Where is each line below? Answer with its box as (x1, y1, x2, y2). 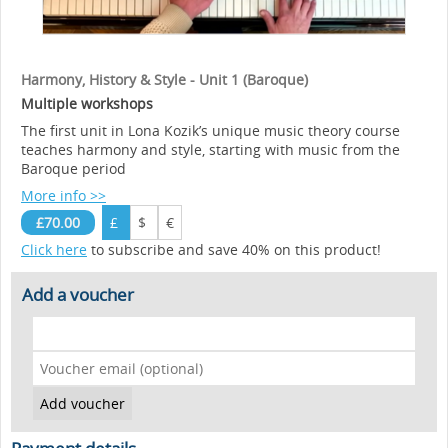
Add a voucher (22, 283, 134, 306)
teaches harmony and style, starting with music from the (21, 140, 400, 159)
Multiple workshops (21, 94, 153, 113)
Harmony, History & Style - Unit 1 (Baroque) (21, 70, 308, 89)
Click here (21, 240, 87, 259)
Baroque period (21, 159, 126, 178)
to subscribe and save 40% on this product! (87, 240, 381, 259)
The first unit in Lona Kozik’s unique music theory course (21, 121, 400, 140)
